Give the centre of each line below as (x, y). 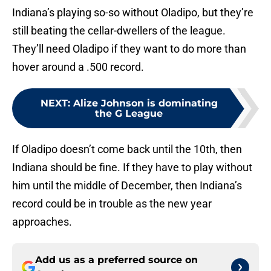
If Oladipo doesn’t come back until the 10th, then (127, 149)
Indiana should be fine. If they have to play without (132, 168)
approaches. (42, 222)
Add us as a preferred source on (116, 260)
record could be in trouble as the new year (112, 204)
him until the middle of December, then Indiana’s (127, 186)
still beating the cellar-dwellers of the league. (119, 31)
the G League (129, 114)
